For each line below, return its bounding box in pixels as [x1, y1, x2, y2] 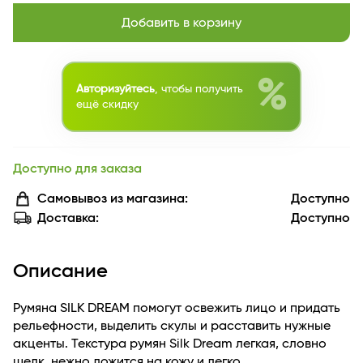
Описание [13, 262, 108, 281]
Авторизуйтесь [76, 83, 155, 95]
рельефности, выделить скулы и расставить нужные [13, 319, 331, 332]
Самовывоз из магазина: [37, 191, 188, 205]
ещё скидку [76, 98, 139, 110]
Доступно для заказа [13, 162, 142, 175]
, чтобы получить [155, 83, 243, 95]
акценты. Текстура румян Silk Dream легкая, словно [13, 337, 327, 350]
